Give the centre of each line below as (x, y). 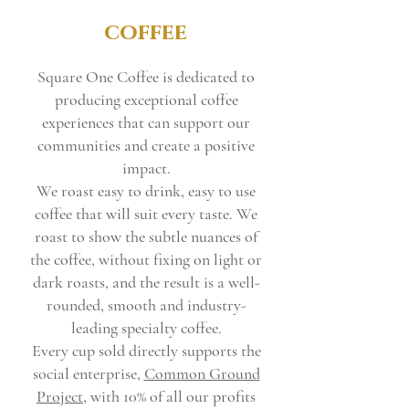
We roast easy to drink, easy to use (146, 191)
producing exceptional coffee (146, 100)
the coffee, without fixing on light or (146, 260)
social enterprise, (88, 374)
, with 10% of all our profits (169, 397)
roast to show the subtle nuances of (146, 237)
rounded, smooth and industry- (146, 305)
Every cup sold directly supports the (146, 351)
